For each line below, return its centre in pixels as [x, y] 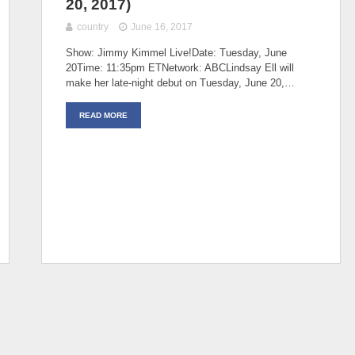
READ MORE [103, 115]
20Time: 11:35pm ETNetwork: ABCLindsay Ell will [180, 67]
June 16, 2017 [162, 27]
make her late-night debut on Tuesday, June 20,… [180, 82]
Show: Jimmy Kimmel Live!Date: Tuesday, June [176, 52]
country [93, 27]
